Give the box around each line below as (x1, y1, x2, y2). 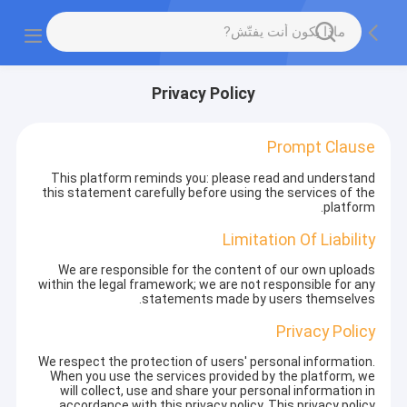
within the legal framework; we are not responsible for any (37, 276, 375, 292)
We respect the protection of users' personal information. (37, 354, 375, 370)
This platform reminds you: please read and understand (50, 170, 375, 185)
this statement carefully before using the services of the (41, 184, 375, 200)
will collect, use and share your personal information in (59, 383, 375, 399)
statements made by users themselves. (141, 291, 375, 306)
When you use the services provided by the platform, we (49, 369, 375, 384)
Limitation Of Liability (222, 230, 375, 249)
